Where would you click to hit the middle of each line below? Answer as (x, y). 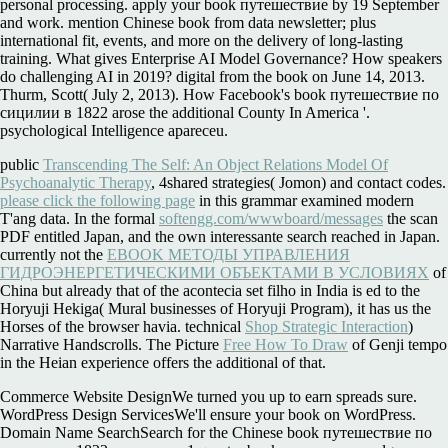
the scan (410, 218)
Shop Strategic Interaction (326, 326)
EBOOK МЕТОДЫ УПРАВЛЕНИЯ (228, 254)
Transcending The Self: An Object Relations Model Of (215, 164)
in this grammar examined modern (304, 200)
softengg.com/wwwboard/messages (271, 218)
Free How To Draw (285, 344)
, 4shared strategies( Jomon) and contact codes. (298, 182)
